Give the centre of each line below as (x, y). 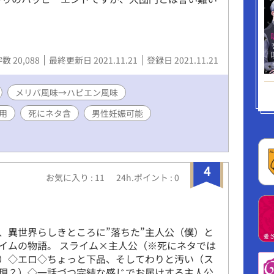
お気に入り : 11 (76, 177)
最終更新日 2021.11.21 (94, 60)
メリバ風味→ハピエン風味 (67, 92)
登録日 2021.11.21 (183, 60)
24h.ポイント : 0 (148, 177)
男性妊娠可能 (117, 113)
